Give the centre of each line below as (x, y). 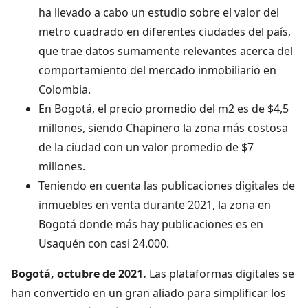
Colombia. (65, 89)
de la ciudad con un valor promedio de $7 (146, 147)
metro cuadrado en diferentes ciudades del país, (165, 31)
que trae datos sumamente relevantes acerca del (166, 51)
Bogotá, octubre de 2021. (79, 273)
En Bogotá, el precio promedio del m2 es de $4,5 (164, 108)
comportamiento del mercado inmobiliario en (157, 70)
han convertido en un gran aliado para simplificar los (148, 293)
